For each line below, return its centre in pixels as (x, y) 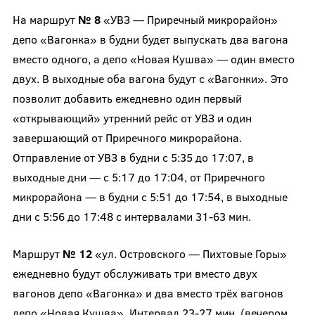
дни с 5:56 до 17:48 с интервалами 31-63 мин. (131, 216)
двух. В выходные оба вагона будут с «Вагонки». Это (150, 78)
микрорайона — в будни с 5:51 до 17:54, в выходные (150, 196)
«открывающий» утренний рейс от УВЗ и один (132, 117)
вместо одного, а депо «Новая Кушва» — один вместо (153, 58)
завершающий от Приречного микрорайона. (127, 137)
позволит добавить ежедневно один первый (127, 98)
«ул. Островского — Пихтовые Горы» (189, 253)
